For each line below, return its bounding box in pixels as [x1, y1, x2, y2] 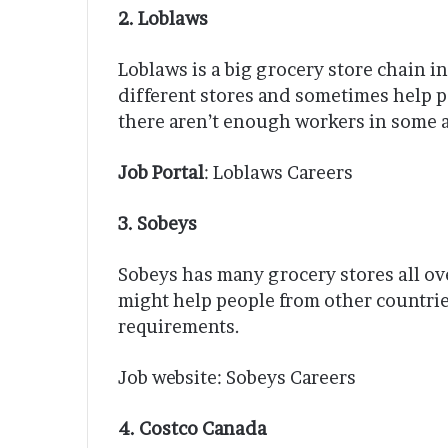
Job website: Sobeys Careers [118, 367, 356, 389]
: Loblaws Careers [204, 162, 353, 184]
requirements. [118, 316, 240, 338]
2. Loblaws [118, 8, 208, 30]
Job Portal [118, 162, 204, 184]
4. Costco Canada [118, 418, 267, 440]
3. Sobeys [118, 213, 197, 235]
